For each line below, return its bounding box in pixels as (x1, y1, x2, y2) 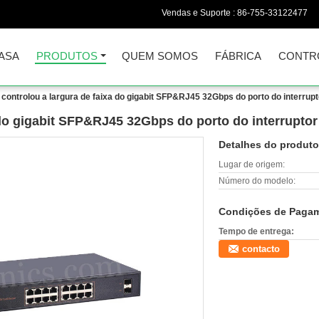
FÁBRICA (215, 50, 261, 62)
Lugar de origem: (219, 159, 285, 169)
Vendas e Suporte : (162, 8, 237, 18)
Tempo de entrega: (219, 226, 294, 236)
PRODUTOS (36, 50, 98, 62)
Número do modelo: (219, 176, 296, 186)
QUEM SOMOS (122, 50, 198, 62)
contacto (242, 244, 280, 254)
